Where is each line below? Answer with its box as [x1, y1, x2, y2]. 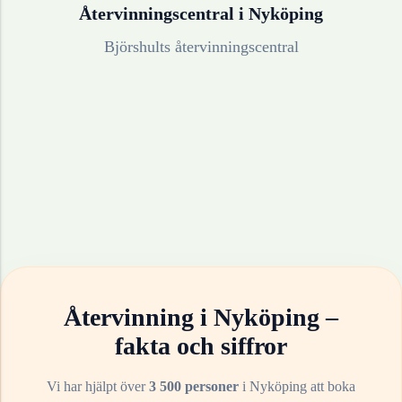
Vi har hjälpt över [47, 379, 149, 395]
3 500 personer [149, 379, 239, 395]
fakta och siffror [115, 332, 287, 361]
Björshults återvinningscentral [103, 38, 299, 57]
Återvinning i [64, 303, 214, 332]
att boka [307, 379, 355, 395]
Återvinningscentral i [79, 4, 249, 24]
